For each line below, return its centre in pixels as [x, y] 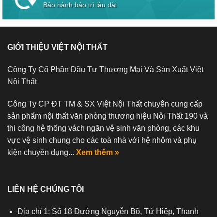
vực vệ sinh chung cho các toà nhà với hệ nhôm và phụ [102, 140]
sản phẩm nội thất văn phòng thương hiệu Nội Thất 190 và [108, 116]
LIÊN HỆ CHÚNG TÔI [46, 189]
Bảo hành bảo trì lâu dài [80, 5]
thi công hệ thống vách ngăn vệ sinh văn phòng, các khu [103, 128]
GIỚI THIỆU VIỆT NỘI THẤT [57, 47]
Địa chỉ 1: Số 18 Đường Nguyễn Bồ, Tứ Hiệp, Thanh [108, 211]
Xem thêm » [98, 153]
